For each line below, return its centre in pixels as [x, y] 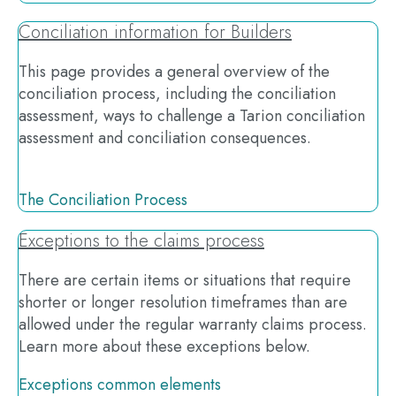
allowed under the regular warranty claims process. [193, 324]
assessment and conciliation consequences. [165, 138]
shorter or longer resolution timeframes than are [183, 302]
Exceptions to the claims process [141, 241]
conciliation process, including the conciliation [177, 94]
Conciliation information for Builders [155, 32]
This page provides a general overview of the [174, 72]
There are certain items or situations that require [185, 280]
